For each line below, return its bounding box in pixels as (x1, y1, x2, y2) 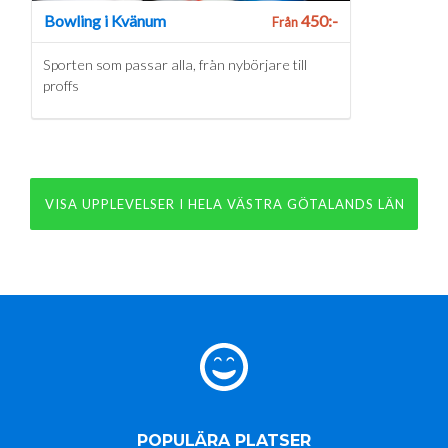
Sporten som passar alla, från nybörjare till (42, 55, 307, 73)
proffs (42, 76, 79, 94)
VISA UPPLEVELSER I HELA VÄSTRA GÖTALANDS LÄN (45, 195, 405, 212)
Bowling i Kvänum (44, 11, 166, 31)
